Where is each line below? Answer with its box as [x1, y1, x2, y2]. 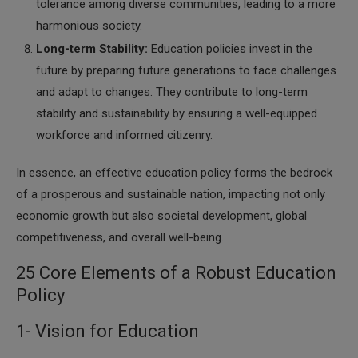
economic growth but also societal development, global [16, 209, 307, 223]
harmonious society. [36, 18, 142, 33]
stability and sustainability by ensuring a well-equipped [36, 106, 317, 121]
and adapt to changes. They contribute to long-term [36, 85, 308, 99]
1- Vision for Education [16, 321, 199, 341]
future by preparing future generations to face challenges [36, 63, 336, 78]
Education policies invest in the [148, 42, 312, 56]
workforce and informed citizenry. [36, 128, 213, 142]
